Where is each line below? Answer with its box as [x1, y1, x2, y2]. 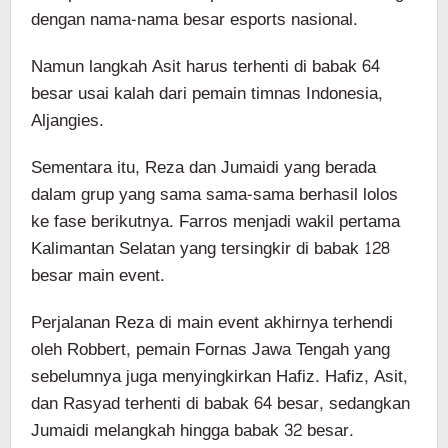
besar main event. [31, 259, 165, 291]
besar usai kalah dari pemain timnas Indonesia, [31, 77, 383, 109]
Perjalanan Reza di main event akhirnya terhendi [31, 306, 393, 338]
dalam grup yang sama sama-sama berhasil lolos [31, 178, 398, 210]
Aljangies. [31, 104, 104, 136]
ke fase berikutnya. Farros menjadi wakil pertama [31, 205, 400, 237]
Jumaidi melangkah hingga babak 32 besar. [31, 414, 354, 446]
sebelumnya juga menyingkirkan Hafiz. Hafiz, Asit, [31, 360, 408, 392]
